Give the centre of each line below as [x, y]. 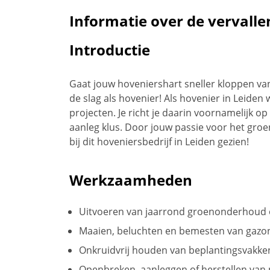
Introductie [110, 49]
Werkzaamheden [131, 180]
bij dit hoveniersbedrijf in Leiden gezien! [159, 141]
